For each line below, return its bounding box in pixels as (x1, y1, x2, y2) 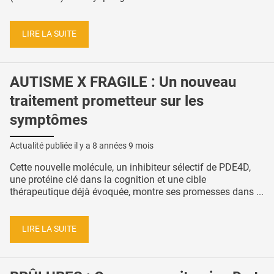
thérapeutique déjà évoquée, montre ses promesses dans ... (10, 186, 264, 198)
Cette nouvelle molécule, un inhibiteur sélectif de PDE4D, (10, 161, 251, 174)
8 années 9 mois (92, 141, 154, 151)
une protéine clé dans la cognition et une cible (10, 174, 206, 186)
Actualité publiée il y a (10, 141, 92, 151)
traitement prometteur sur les (10, 92, 204, 109)
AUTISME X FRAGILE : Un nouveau (10, 73, 236, 91)
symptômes (10, 111, 87, 128)
